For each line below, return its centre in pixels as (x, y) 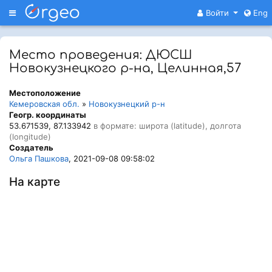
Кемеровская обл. (44, 104)
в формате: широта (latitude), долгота (166, 126)
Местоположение (45, 93)
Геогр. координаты (48, 115)
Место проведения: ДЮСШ (100, 55)
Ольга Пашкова (39, 158)
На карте (35, 182)
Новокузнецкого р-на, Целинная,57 (125, 68)
